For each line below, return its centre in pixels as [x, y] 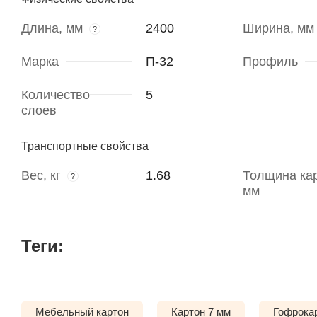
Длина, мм [52, 29]
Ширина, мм [278, 29]
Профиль [270, 62]
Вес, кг [41, 176]
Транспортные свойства [85, 146]
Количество [56, 95]
